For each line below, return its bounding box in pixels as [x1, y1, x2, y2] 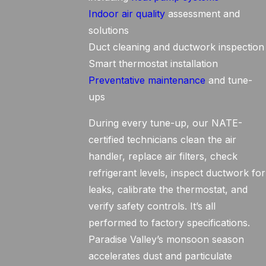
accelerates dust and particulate [88, 250, 233, 262]
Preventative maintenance [88, 74, 206, 86]
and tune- [205, 74, 253, 86]
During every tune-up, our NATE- [88, 117, 243, 129]
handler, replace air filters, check [88, 150, 238, 162]
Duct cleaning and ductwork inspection [88, 41, 265, 53]
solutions [88, 24, 129, 36]
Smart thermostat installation [88, 58, 218, 69]
